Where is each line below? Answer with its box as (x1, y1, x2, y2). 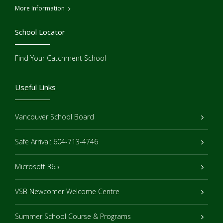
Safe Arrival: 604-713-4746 (15, 137, 98, 147)
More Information (15, 4, 65, 13)
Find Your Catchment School (15, 53, 106, 63)
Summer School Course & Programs (15, 212, 131, 222)
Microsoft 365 (15, 162, 59, 172)
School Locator (15, 27, 65, 37)
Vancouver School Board (15, 112, 94, 122)
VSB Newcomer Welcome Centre (15, 187, 119, 197)
